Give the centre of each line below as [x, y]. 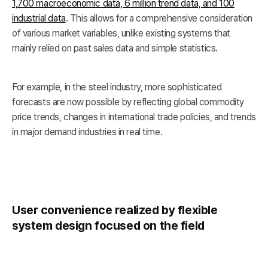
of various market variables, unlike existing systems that [121, 33]
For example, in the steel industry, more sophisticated [117, 87]
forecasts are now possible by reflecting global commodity [128, 102]
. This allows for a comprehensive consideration [159, 18]
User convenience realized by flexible [115, 210]
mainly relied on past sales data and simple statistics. [115, 48]
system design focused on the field [108, 225]
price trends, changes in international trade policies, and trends [134, 117]
